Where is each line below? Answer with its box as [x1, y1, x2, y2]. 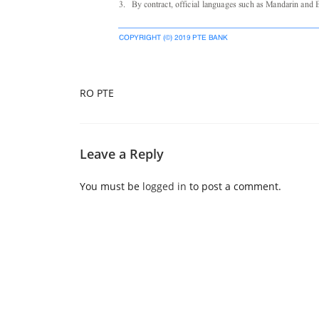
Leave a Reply [80, 145, 164, 162]
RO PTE [80, 86, 114, 100]
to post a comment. [187, 179, 281, 193]
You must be [80, 179, 142, 193]
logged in [142, 179, 187, 193]
